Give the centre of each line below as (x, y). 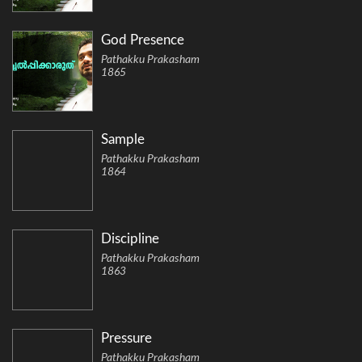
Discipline (130, 239)
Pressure (126, 339)
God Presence (143, 40)
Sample (123, 140)
